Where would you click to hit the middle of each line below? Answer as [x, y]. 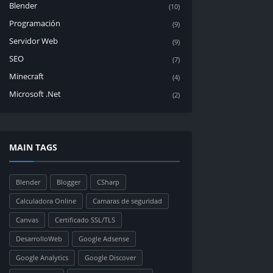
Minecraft [27, 76]
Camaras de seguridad [127, 201]
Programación [35, 23]
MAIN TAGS [33, 147]
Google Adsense [104, 239]
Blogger [69, 182]
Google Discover [110, 257]
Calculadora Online [46, 201]
